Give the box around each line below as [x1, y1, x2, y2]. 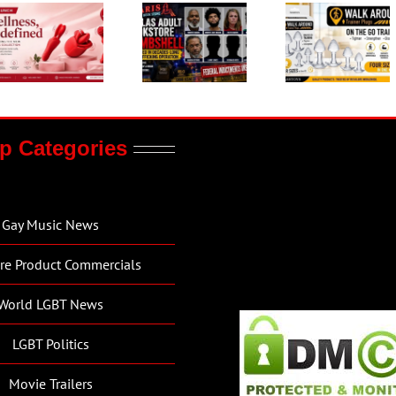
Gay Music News [2, 215, 100, 233]
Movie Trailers [8, 374, 93, 392]
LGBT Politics [11, 334, 89, 353]
